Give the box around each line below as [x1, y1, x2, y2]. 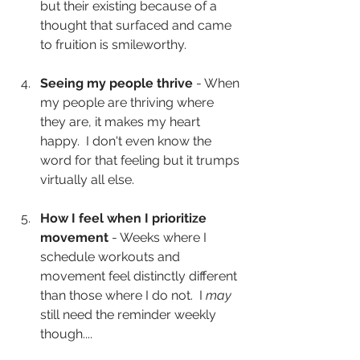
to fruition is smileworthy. [40, 37, 186, 53]
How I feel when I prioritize [40, 211, 210, 227]
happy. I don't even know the [40, 133, 215, 149]
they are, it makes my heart [40, 114, 203, 130]
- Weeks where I [108, 230, 210, 246]
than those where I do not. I [40, 288, 206, 304]
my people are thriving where [40, 95, 217, 111]
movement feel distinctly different [40, 268, 240, 284]
